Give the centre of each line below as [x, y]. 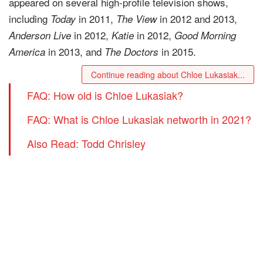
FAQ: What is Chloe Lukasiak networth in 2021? [139, 119]
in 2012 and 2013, [197, 18]
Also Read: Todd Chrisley [86, 143]
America [27, 51]
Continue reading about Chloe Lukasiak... [168, 74]
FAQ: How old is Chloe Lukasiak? [105, 95]
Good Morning [205, 35]
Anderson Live [40, 35]
